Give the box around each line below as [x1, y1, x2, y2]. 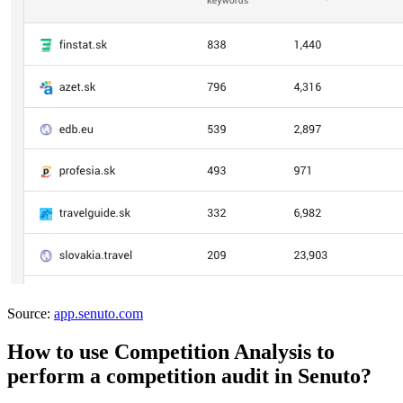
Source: [7, 306, 54, 322]
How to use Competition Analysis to [7, 340, 335, 364]
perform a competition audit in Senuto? [7, 364, 372, 389]
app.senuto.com [54, 306, 143, 322]
